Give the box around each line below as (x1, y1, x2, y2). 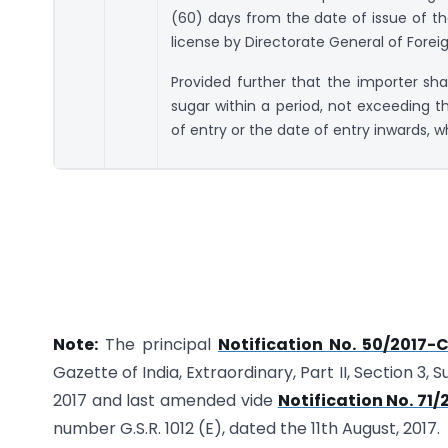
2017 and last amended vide (53, 389, 278, 413)
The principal (98, 333, 218, 357)
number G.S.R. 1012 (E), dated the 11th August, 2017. (53, 417, 440, 441)
